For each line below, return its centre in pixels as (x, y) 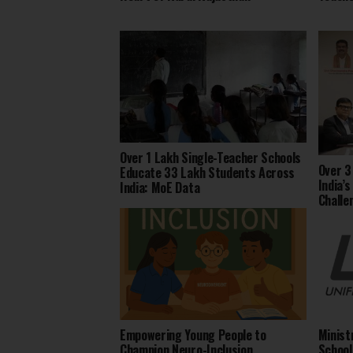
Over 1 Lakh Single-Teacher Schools (211, 157)
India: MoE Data (160, 187)
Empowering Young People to (193, 334)
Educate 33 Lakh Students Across (208, 172)
